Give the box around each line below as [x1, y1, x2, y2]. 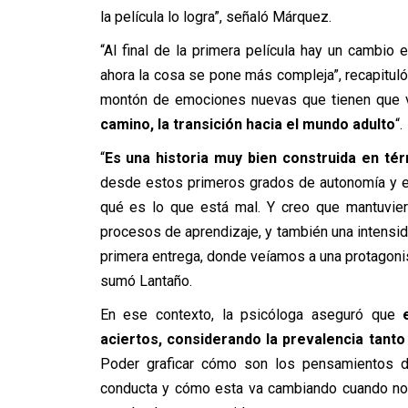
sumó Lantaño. [99, 271, 192, 290]
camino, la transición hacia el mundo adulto [99, 115, 395, 133]
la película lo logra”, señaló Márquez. [99, 7, 331, 25]
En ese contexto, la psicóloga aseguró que [99, 305, 403, 323]
